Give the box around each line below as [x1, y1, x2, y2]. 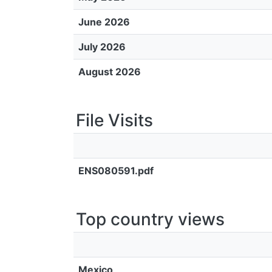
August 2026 [78, 66, 141, 78]
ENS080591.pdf [78, 165, 154, 177]
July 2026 [78, 41, 126, 53]
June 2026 [78, 16, 130, 28]
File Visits [76, 110, 153, 131]
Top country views [76, 209, 225, 229]
